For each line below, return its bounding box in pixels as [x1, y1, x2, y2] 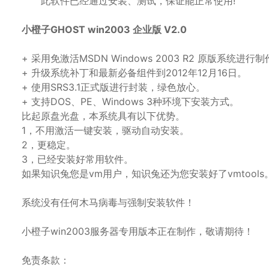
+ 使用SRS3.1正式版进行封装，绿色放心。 [22, 80, 205, 93]
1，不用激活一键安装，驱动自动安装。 [22, 124, 189, 136]
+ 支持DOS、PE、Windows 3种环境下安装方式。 [22, 95, 239, 107]
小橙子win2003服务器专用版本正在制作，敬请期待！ [22, 225, 253, 237]
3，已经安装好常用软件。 [22, 153, 133, 165]
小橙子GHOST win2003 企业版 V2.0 [22, 23, 187, 35]
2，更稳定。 [22, 138, 76, 151]
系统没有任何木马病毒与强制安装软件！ [22, 196, 195, 208]
